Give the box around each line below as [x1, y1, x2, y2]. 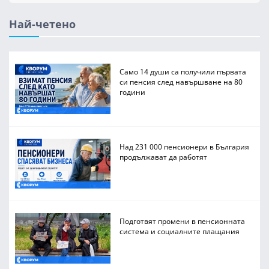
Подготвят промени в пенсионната [119, 216, 246, 226]
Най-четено [9, 17, 76, 32]
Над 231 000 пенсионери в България [119, 141, 250, 151]
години [119, 87, 146, 97]
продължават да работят [119, 151, 208, 162]
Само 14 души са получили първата [119, 67, 247, 77]
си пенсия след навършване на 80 [119, 77, 243, 87]
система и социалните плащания [119, 226, 240, 237]
